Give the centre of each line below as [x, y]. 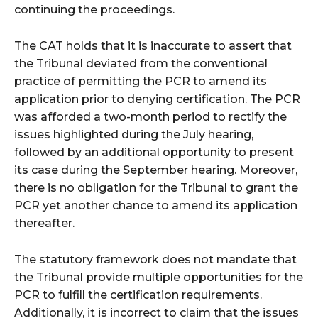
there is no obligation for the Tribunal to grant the [156, 188]
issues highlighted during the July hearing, [134, 135]
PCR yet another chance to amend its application [156, 206]
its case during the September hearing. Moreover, [156, 170]
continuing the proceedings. [94, 10]
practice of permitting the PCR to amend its [141, 82]
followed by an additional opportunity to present [154, 153]
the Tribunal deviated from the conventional [141, 64]
